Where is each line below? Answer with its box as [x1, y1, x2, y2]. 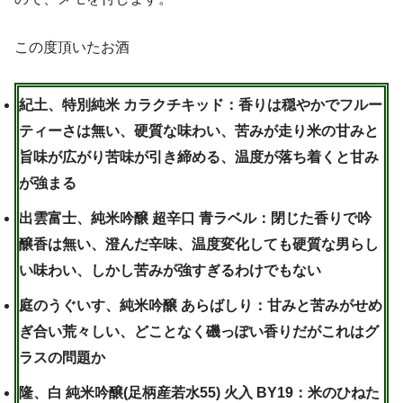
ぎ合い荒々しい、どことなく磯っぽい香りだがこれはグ [19, 324, 379, 340]
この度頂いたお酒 [14, 40, 130, 56]
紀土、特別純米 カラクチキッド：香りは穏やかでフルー [19, 97, 382, 113]
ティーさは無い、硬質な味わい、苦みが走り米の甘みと [19, 123, 379, 139]
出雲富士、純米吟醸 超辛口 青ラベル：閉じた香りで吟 [19, 210, 372, 227]
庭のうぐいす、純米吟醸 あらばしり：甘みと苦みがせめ [19, 298, 382, 314]
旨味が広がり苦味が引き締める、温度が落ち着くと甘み [19, 149, 379, 166]
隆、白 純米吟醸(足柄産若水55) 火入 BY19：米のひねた [19, 385, 380, 401]
